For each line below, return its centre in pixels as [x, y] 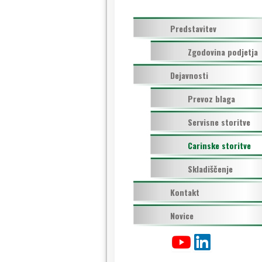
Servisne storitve [219, 122]
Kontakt [185, 192]
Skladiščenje [210, 169]
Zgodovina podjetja [223, 52]
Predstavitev [193, 28]
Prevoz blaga [211, 99]
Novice [182, 216]
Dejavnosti [189, 75]
